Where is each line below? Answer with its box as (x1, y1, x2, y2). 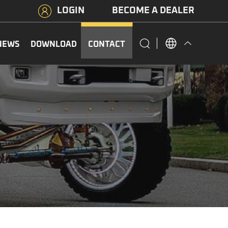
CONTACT (88, 40, 125, 48)
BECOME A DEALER (112, 6, 194, 15)
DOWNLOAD (31, 40, 77, 48)
